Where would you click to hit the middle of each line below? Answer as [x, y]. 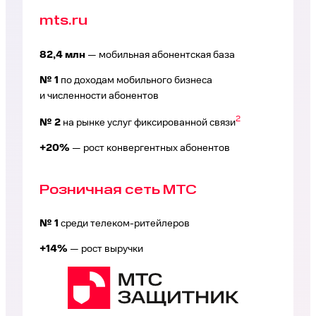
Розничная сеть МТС [118, 190]
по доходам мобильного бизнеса [135, 80]
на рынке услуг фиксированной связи [148, 123]
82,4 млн [62, 55]
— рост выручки [105, 249]
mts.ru [63, 21]
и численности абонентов [99, 96]
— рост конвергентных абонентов [150, 148]
